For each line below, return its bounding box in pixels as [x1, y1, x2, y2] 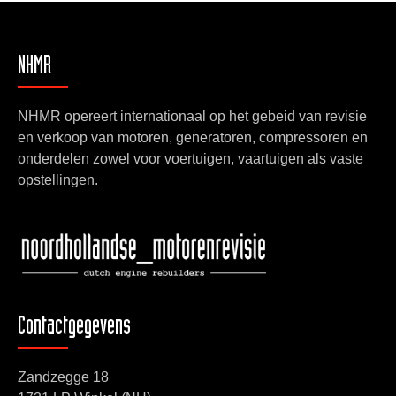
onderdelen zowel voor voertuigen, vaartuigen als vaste [18, 150, 363, 166]
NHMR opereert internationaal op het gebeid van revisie [18, 108, 367, 124]
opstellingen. [18, 171, 98, 187]
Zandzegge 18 [18, 369, 109, 385]
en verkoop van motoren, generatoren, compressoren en [18, 129, 368, 145]
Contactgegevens [18, 316, 131, 343]
